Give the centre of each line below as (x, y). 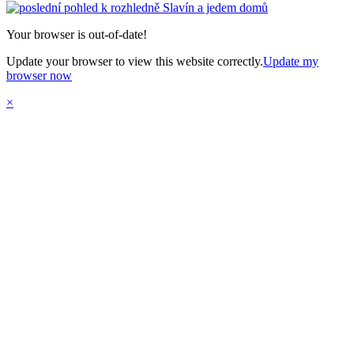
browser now (39, 76)
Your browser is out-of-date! (77, 35)
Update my (291, 62)
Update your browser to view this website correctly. (135, 62)
